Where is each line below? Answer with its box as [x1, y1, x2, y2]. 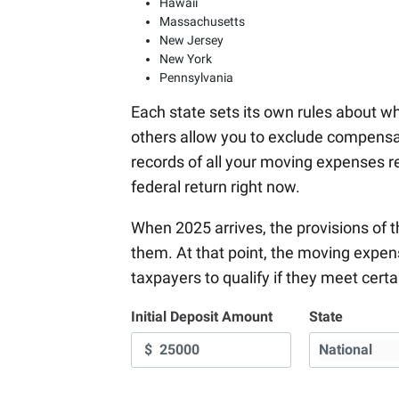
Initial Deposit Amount [131, 307, 273, 325]
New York [159, 51, 212, 66]
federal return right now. [131, 176, 300, 196]
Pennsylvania [159, 69, 233, 85]
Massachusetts [159, 13, 245, 28]
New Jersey [159, 32, 224, 47]
